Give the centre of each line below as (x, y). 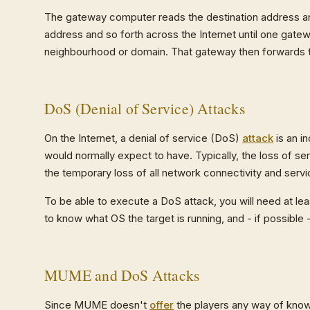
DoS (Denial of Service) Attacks (145, 108)
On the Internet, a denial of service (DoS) (143, 138)
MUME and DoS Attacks (122, 275)
